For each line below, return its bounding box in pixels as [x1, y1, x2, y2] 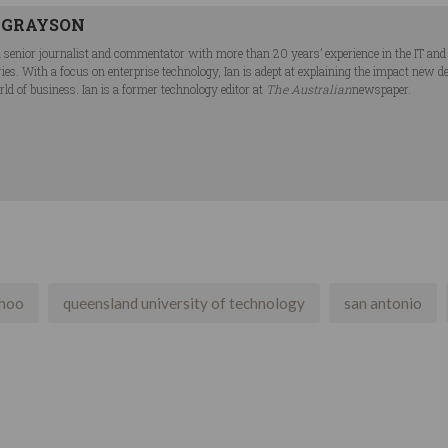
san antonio [344, 294, 422, 313]
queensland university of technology [63, 294, 305, 313]
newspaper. [352, 81, 411, 98]
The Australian [266, 81, 352, 98]
